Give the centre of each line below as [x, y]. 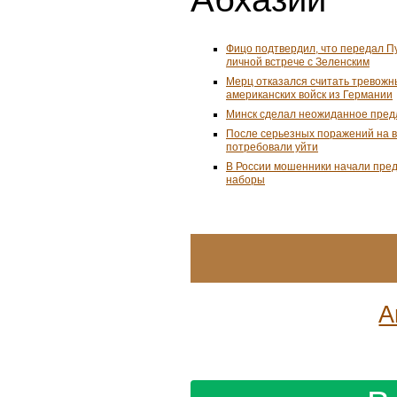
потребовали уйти [272, 148]
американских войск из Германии [309, 95]
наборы [245, 180]
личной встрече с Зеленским [298, 62]
